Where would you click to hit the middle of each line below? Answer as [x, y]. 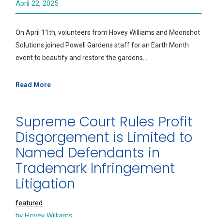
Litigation [45, 184]
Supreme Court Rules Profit [104, 122]
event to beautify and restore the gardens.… [82, 58]
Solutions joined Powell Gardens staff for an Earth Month [102, 45]
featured [29, 203]
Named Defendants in [88, 153]
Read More [33, 85]
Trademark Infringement [95, 168]
